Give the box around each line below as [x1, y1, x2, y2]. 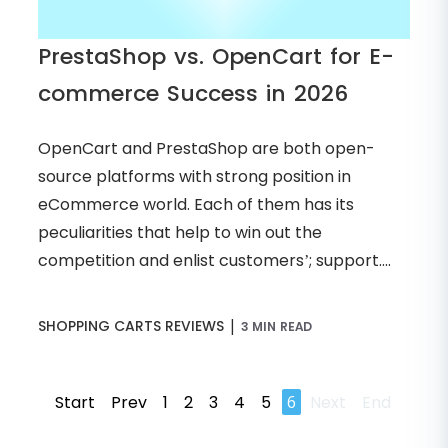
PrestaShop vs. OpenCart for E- [38, 41, 394, 73]
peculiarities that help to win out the [38, 221, 322, 245]
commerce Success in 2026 [38, 78, 348, 110]
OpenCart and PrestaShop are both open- [38, 137, 375, 161]
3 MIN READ [241, 318, 313, 336]
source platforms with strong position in [38, 165, 351, 189]
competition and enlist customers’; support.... [38, 249, 391, 273]
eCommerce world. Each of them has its [38, 193, 354, 217]
